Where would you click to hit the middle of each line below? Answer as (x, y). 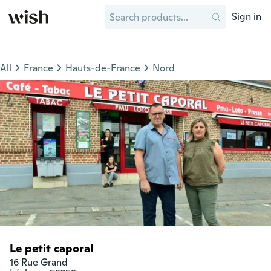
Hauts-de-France (103, 68)
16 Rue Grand (39, 262)
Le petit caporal (51, 248)
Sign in (247, 17)
